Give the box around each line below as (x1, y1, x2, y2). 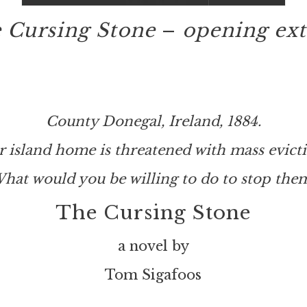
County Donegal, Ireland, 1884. (45, 113, 261, 130)
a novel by (117, 238, 189, 254)
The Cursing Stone (56, 201, 251, 225)
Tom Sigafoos (105, 267, 202, 283)
